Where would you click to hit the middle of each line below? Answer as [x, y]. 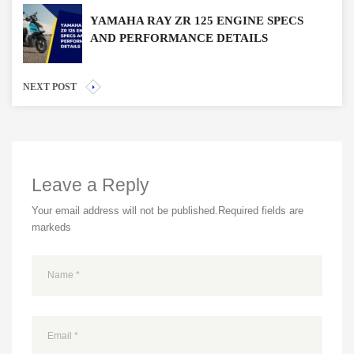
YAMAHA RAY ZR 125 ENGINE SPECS [197, 20]
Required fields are [261, 210]
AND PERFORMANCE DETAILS [179, 38]
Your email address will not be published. [125, 210]
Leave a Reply [90, 185]
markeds [51, 227]
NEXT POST [50, 87]
